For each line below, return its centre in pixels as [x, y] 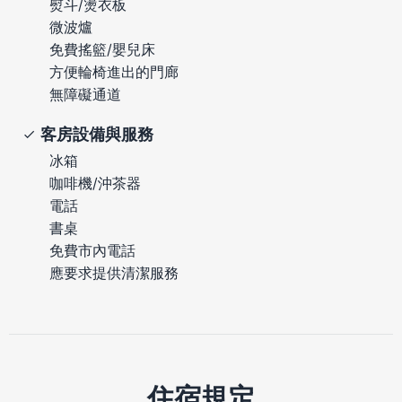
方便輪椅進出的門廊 [114, 71]
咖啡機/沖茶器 [95, 183]
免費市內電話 [92, 250]
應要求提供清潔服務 [114, 272]
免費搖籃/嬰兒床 [102, 49]
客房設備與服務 [97, 134]
